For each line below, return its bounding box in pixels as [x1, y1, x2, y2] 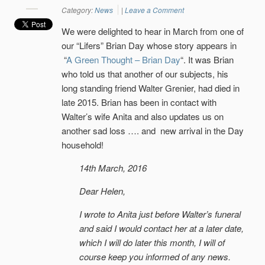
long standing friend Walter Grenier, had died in [62, 82, 240, 95]
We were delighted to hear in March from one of [62, 25, 244, 38]
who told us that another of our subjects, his [62, 67, 228, 80]
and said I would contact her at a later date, [79, 222, 244, 235]
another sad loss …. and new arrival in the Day [62, 124, 244, 137]
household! [62, 138, 104, 151]
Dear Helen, [79, 185, 125, 198]
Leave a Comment [125, 5, 184, 15]
